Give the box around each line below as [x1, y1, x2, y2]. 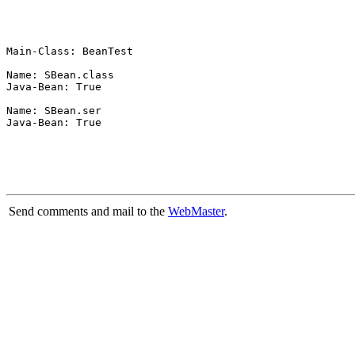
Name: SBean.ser [6, 105, 101, 116]
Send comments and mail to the [9, 204, 168, 218]
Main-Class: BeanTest [6, 45, 133, 57]
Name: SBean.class [6, 69, 114, 81]
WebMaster [168, 204, 224, 218]
